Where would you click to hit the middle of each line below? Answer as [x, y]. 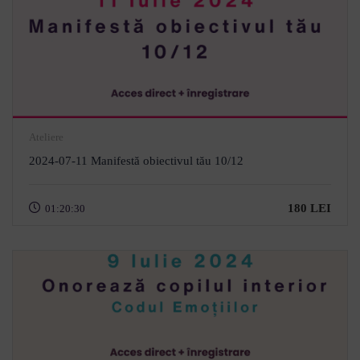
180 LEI [309, 208]
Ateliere [46, 137]
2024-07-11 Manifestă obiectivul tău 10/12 [136, 161]
